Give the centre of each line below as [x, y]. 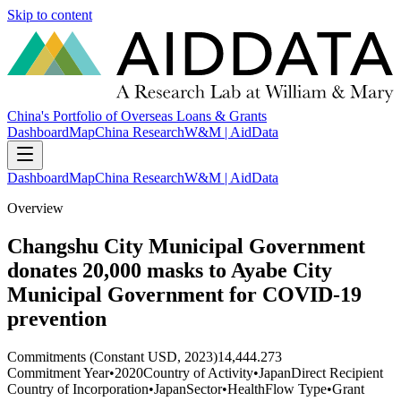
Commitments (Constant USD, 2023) [112, 356]
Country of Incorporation [78, 388]
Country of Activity [198, 372]
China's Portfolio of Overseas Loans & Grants [137, 116]
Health [246, 388]
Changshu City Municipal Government [186, 247]
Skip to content [50, 15]
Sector [204, 388]
